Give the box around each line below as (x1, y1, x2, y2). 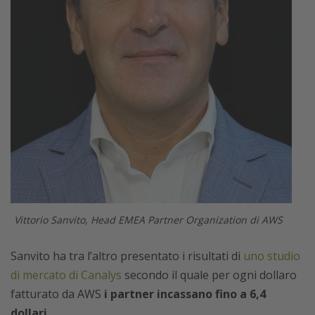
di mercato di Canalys (11, 267, 122, 283)
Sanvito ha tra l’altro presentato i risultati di (11, 248, 243, 264)
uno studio (243, 248, 300, 264)
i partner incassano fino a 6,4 (101, 286, 266, 302)
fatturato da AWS (11, 286, 101, 302)
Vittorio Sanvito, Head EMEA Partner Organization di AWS (20, 213, 283, 226)
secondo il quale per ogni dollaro (122, 267, 297, 283)
